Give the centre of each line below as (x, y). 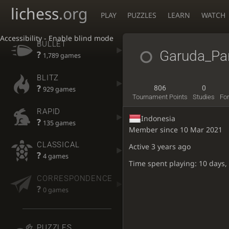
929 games (60, 89)
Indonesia (158, 119)
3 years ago (171, 146)
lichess (35, 14)
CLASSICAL (58, 145)
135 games (60, 123)
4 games (56, 156)
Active (140, 146)
